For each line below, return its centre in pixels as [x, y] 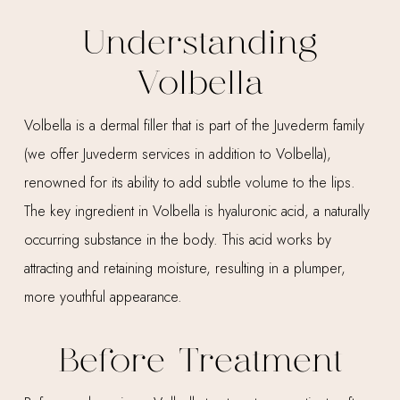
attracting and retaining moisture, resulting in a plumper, [184, 268]
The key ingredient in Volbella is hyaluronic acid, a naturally [196, 211]
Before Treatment [200, 361]
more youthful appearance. [103, 296]
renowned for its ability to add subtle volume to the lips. [189, 182]
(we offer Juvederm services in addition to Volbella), [177, 154]
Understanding [200, 43]
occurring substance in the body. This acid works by [177, 239]
